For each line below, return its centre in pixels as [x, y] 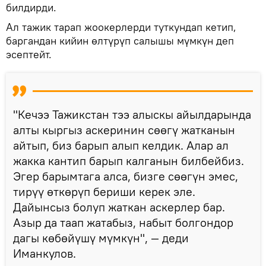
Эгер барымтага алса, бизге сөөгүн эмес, [126, 176]
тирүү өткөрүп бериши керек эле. [104, 191]
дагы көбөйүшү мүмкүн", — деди [101, 237]
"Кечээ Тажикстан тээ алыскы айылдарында [132, 114]
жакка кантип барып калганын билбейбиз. [129, 160]
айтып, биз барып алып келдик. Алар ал [121, 145]
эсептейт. [29, 54]
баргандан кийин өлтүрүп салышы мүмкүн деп [120, 40]
